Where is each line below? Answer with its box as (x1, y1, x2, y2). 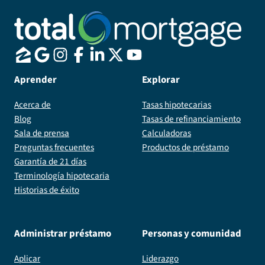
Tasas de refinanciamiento (142, 112, 241, 125)
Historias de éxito (14, 183, 79, 196)
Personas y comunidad (142, 226, 241, 241)
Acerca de (14, 98, 51, 111)
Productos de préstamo (142, 140, 229, 154)
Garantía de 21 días (14, 154, 86, 168)
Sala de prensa (14, 126, 69, 140)
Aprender (14, 72, 57, 87)
